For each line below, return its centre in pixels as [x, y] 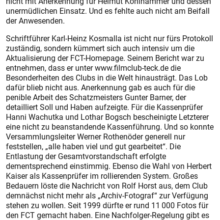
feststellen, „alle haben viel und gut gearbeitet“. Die [93, 146]
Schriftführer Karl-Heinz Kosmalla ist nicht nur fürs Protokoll [110, 38]
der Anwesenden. [35, 21]
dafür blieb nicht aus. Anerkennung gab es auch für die [100, 87]
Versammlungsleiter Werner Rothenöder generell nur [96, 137]
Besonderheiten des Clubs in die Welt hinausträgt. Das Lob [107, 78]
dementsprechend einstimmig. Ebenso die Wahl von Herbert [109, 166]
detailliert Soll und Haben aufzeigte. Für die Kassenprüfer [104, 107]
